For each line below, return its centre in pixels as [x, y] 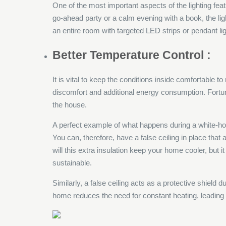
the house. [70, 105]
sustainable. [72, 163]
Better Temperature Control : [132, 55]
